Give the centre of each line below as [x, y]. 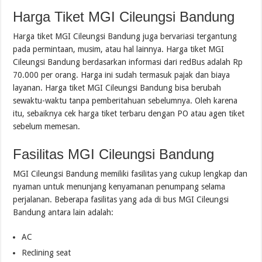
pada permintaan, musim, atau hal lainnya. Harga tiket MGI [119, 49]
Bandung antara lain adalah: [63, 212]
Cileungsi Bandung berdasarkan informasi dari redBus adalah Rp [128, 62]
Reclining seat [46, 252]
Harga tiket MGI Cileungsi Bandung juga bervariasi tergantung [125, 36]
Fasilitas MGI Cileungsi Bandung [114, 154]
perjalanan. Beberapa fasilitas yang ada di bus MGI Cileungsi [121, 199]
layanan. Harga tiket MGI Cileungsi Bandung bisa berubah [117, 87]
